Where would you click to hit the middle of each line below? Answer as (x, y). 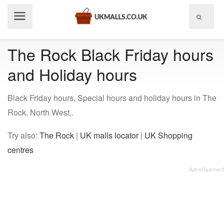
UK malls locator (109, 135)
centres (20, 150)
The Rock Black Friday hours (110, 54)
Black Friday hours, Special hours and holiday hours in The (112, 98)
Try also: (23, 135)
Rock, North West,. (40, 112)
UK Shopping (168, 135)
